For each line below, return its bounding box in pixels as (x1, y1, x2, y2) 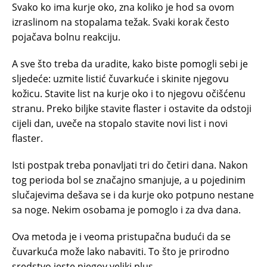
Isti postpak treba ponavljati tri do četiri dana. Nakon (12, 158, 248, 172)
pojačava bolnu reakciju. (12, 30, 120, 44)
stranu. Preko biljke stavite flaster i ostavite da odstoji (12, 101, 252, 115)
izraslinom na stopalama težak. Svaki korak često (12, 15, 229, 29)
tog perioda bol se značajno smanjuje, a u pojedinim (12, 173, 246, 187)
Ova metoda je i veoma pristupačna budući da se (12, 229, 231, 243)
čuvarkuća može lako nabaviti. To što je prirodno (12, 244, 229, 258)
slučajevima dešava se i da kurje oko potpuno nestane (12, 188, 254, 201)
